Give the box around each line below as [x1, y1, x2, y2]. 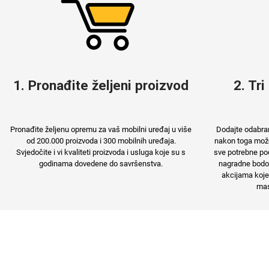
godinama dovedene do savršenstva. [39, 159, 163, 168]
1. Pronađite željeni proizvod [13, 77, 189, 93]
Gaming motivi [169, 19, 228, 29]
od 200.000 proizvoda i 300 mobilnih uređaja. [26, 136, 176, 145]
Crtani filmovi [39, 114, 93, 125]
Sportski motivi [168, 114, 229, 125]
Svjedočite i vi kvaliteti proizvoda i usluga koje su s [16, 148, 186, 157]
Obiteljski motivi [33, 210, 99, 220]
